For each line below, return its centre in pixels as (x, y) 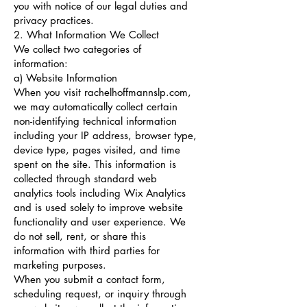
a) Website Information (65, 78)
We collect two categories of (77, 49)
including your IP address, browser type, (105, 135)
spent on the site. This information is (95, 164)
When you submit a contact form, (89, 279)
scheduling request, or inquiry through (100, 294)
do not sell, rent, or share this (80, 236)
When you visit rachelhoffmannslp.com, (102, 92)
